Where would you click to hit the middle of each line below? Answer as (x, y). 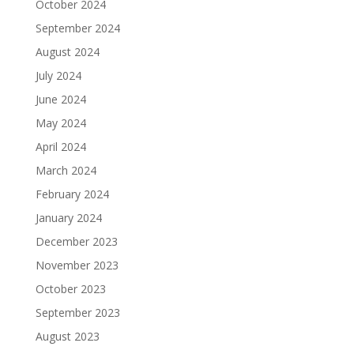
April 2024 (60, 147)
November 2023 (77, 265)
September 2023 (77, 313)
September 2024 (77, 28)
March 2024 (66, 170)
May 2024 (60, 123)
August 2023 (67, 336)
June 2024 (60, 99)
